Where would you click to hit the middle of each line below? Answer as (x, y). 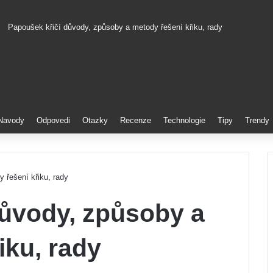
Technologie (184, 120)
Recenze (136, 120)
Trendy (257, 120)
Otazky (95, 120)
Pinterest (24, 81)
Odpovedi (53, 120)
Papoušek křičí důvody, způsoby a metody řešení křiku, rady (115, 27)
